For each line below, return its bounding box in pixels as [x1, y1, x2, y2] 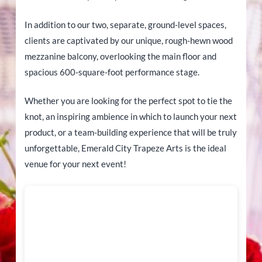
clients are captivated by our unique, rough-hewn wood [24, 35, 233, 46]
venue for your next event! [24, 158, 126, 170]
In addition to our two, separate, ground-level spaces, [24, 19, 226, 30]
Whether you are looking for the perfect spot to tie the [24, 95, 232, 106]
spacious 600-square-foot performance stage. [24, 66, 199, 77]
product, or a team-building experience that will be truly [24, 127, 237, 138]
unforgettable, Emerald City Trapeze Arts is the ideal [24, 143, 226, 154]
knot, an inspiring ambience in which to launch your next [24, 111, 237, 122]
